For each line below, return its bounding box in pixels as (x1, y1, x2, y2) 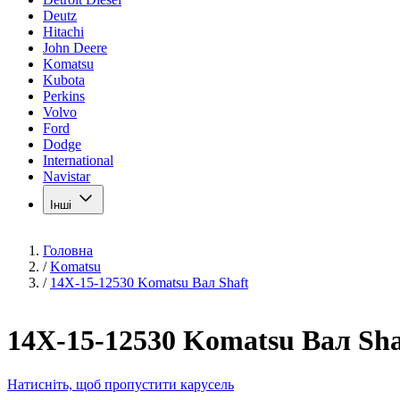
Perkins (43, 88, 85, 104)
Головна (43, 243, 93, 258)
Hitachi (43, 24, 84, 39)
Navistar (43, 169, 90, 184)
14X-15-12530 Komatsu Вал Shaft (50, 275, 248, 290)
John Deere (43, 40, 107, 55)
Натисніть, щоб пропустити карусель (7, 376, 234, 392)
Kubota (43, 72, 85, 87)
